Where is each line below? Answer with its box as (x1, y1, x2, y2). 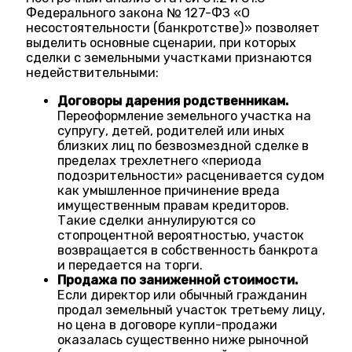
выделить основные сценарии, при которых (26, 35, 297, 51)
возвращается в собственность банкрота (57, 242, 319, 258)
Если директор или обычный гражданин (57, 287, 308, 302)
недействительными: (26, 65, 159, 81)
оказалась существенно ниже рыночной (57, 332, 310, 347)
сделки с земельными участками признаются (26, 50, 313, 66)
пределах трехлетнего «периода (57, 152, 262, 168)
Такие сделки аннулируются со (57, 212, 256, 228)
